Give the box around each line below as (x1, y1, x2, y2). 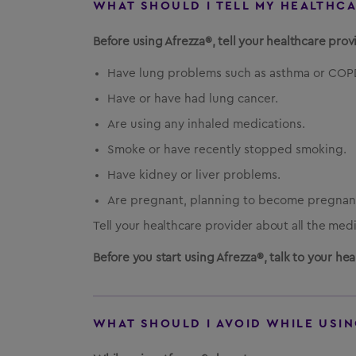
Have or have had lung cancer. (107, 93, 278, 105)
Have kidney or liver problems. (107, 169, 281, 181)
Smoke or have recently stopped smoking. (107, 144, 346, 156)
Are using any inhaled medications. (107, 118, 305, 130)
